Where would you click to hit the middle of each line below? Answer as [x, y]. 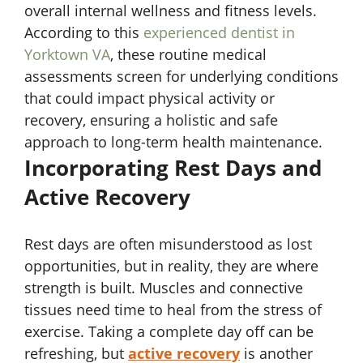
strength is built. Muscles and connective [164, 288]
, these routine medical [188, 55]
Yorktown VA [67, 55]
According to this [84, 33]
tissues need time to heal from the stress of [173, 310]
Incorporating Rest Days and [173, 168]
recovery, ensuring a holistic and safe [151, 120]
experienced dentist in [219, 33]
